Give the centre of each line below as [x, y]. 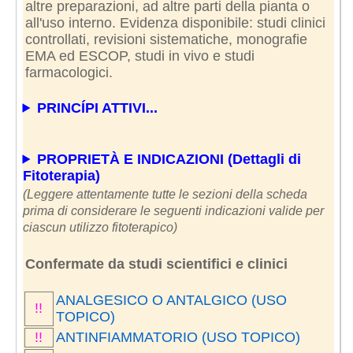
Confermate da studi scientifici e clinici [156, 264]
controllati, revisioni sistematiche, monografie [166, 39]
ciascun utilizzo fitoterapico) [100, 227]
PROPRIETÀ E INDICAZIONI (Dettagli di [169, 159]
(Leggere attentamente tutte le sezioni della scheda [165, 194]
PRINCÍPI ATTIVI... [98, 108]
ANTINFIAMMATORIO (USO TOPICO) [178, 337]
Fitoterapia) [61, 175]
